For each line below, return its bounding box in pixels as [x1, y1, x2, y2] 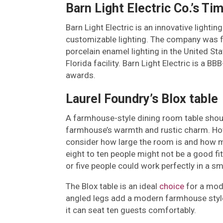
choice [159, 181, 184, 191]
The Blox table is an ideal [66, 181, 159, 191]
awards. [66, 70, 96, 80]
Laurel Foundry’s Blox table [66, 92, 218, 106]
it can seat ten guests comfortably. [66, 205, 196, 215]
